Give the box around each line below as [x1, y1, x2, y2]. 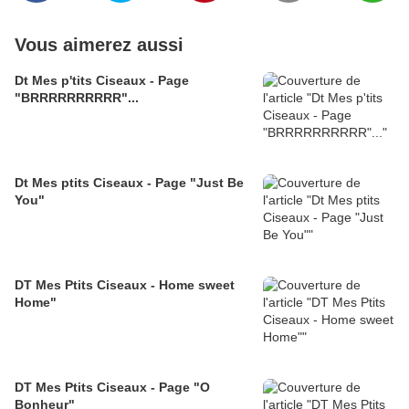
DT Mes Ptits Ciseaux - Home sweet [15, 278, 235, 293]
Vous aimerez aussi [15, 35, 184, 56]
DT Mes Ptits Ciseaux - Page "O [15, 380, 210, 395]
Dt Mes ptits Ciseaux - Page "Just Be [15, 175, 244, 191]
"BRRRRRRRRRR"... [15, 90, 139, 106]
